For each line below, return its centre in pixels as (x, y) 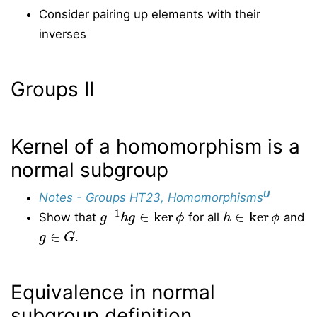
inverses (63, 34)
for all (203, 217)
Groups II (52, 89)
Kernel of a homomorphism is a (155, 146)
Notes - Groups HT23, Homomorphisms (151, 197)
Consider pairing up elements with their (150, 14)
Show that (69, 217)
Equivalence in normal (113, 292)
